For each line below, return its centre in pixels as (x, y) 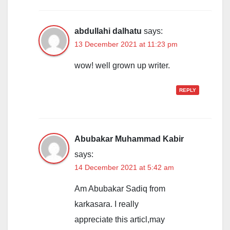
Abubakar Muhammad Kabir (129, 139)
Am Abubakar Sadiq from (120, 189)
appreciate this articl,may (120, 220)
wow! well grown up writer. (122, 66)
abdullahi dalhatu (108, 31)
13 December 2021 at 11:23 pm (126, 44)
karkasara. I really (107, 204)
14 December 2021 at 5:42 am (124, 168)
